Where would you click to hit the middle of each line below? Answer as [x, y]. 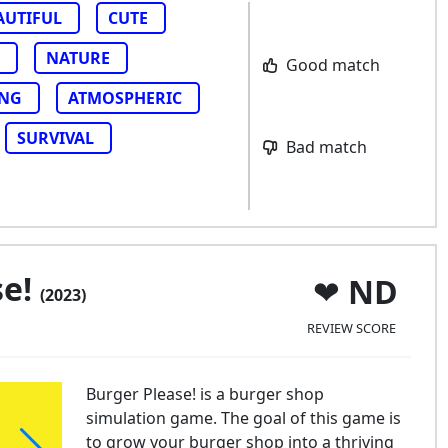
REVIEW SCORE [351, 327]
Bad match [324, 147]
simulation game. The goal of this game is [243, 418]
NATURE [78, 58]
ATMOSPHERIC [125, 98]
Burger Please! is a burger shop [204, 394]
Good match [330, 65]
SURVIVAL [55, 138]
